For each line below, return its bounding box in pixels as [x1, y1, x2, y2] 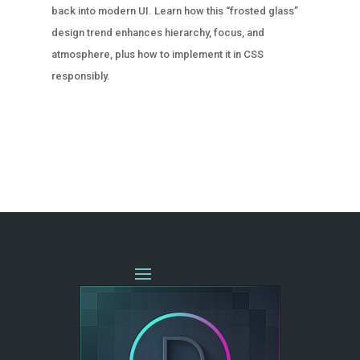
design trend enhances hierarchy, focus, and [51, 26, 264, 39]
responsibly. [51, 69, 110, 82]
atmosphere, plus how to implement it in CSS [51, 47, 264, 60]
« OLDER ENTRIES [35, 128, 141, 144]
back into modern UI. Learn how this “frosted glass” [51, 4, 298, 17]
